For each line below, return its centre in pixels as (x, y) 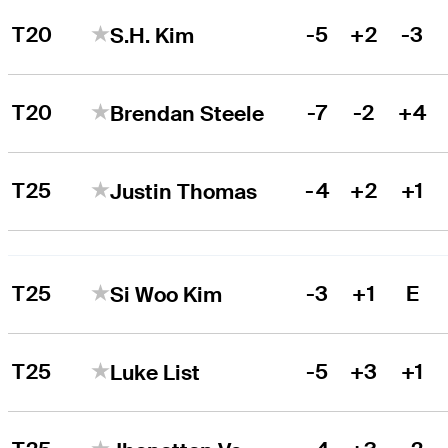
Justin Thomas (184, 191)
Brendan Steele (187, 113)
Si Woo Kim (166, 294)
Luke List (155, 372)
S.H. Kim (152, 35)
